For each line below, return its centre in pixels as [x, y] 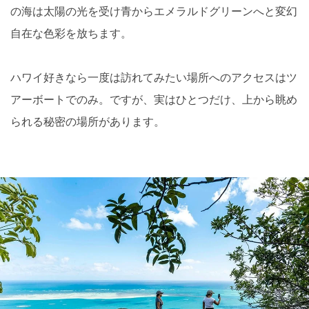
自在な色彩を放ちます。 [71, 34]
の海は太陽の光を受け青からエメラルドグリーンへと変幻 [154, 12]
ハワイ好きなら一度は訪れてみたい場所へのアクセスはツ [154, 78]
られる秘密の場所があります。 [88, 122]
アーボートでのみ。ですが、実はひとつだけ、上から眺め [154, 100]
